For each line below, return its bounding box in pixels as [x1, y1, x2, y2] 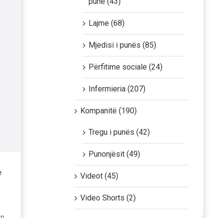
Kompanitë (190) [80, 106, 137, 115]
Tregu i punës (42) [88, 127, 150, 137]
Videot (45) [80, 171, 118, 181]
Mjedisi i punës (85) [88, 40, 156, 50]
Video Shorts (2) [80, 193, 136, 202]
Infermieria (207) [88, 84, 145, 93]
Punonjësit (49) [88, 149, 140, 159]
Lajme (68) [88, 18, 125, 28]
